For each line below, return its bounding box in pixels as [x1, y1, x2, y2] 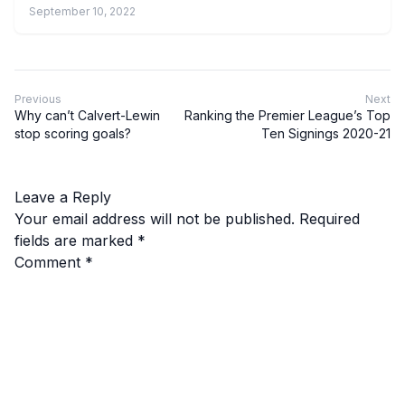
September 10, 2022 [29, 5, 136, 19]
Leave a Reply [14, 188, 111, 207]
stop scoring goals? [14, 126, 131, 142]
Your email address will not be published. [14, 210, 295, 229]
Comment [14, 253, 85, 272]
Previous [14, 92, 61, 107]
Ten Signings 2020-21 [261, 126, 391, 142]
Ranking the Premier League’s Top [184, 108, 391, 124]
